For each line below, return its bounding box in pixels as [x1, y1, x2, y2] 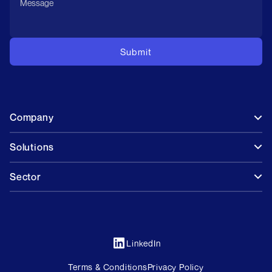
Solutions [10, 140, 55, 153]
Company [10, 111, 54, 124]
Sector [10, 170, 41, 183]
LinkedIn [126, 238, 161, 249]
